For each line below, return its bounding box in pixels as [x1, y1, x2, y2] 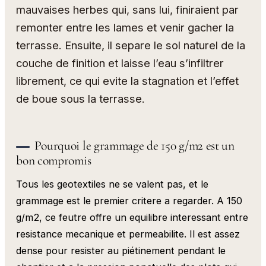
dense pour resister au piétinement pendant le [16, 244, 226, 256]
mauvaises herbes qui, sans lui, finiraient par [16, 3, 239, 17]
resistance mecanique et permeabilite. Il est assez [16, 227, 240, 240]
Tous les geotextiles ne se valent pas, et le [16, 178, 209, 190]
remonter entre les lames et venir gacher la [16, 21, 235, 34]
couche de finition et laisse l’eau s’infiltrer [16, 56, 224, 70]
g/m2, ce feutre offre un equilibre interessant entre [16, 211, 249, 223]
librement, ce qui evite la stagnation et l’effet [16, 74, 239, 88]
